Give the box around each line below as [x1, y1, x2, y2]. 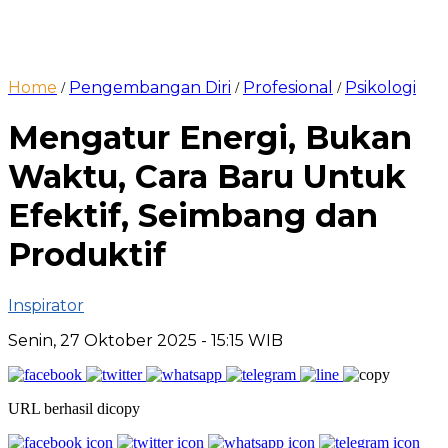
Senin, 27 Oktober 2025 [8, 330, 201, 350]
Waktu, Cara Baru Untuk [8, 157, 406, 197]
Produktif [8, 235, 166, 275]
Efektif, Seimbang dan [8, 196, 378, 236]
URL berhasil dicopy [8, 399, 140, 417]
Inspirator [8, 295, 84, 315]
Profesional [243, 78, 333, 97]
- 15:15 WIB [201, 330, 283, 350]
